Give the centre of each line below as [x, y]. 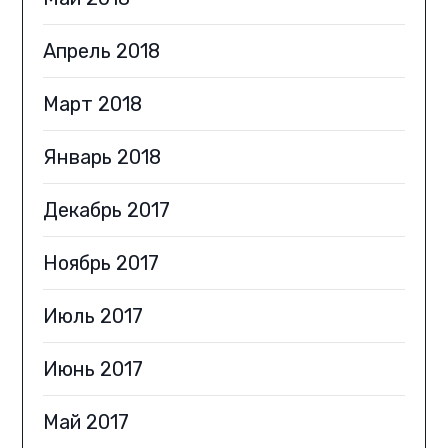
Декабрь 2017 [107, 210]
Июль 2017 [93, 316]
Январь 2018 [102, 157]
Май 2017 [86, 422]
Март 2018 [93, 104]
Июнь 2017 [93, 369]
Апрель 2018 [102, 51]
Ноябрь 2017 [101, 263]
